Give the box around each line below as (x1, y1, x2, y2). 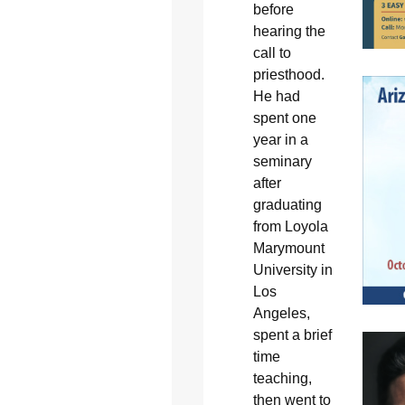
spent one (252, 109, 316, 126)
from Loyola (252, 218, 328, 234)
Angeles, (252, 305, 310, 321)
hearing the (252, 23, 325, 39)
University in (252, 261, 333, 278)
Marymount (252, 240, 325, 256)
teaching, (252, 370, 312, 386)
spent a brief (252, 326, 332, 343)
